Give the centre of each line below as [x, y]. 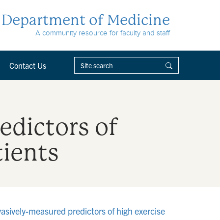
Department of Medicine [86, 20]
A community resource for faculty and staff [103, 33]
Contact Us [28, 65]
